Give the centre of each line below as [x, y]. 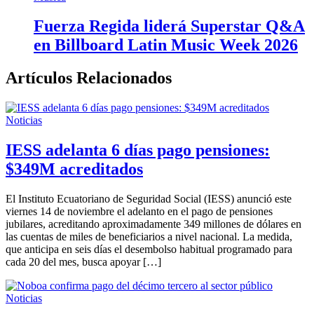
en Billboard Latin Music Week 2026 [166, 45]
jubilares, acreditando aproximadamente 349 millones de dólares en [153, 224]
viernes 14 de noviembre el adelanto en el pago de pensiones [139, 212]
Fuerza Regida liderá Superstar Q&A [169, 26]
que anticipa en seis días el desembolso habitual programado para [149, 250]
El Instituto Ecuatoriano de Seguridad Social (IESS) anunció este [149, 199]
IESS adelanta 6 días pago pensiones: [138, 150]
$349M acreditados [74, 169]
